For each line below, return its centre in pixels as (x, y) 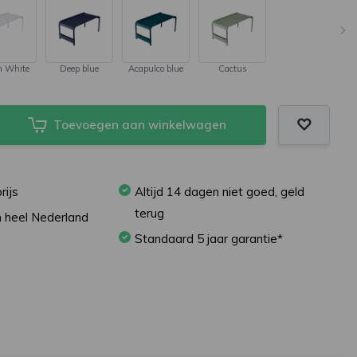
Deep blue (80, 69)
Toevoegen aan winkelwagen (139, 125)
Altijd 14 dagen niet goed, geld (220, 192)
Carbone (309, 69)
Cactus (232, 69)
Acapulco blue (156, 69)
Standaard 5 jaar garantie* (209, 239)
